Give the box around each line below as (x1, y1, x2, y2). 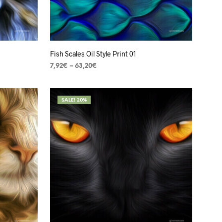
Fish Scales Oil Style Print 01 (50, 50, 136, 58)
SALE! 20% (61, 98, 87, 103)
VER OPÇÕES (50, 80, 93, 86)
